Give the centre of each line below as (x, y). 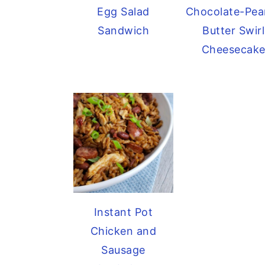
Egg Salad (123, 11)
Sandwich (124, 30)
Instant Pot (123, 212)
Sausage (123, 250)
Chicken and (123, 231)
